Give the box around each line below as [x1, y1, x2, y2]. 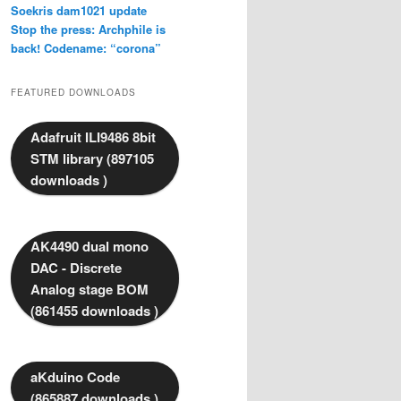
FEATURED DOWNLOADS [11, 86, 136, 99]
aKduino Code [30, 367, 120, 388]
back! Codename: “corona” [11, 38, 161, 56]
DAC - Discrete [30, 258, 122, 278]
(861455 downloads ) [30, 301, 158, 321]
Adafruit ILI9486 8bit [30, 127, 156, 148]
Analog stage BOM [30, 279, 149, 300]
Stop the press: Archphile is [11, 20, 166, 38]
